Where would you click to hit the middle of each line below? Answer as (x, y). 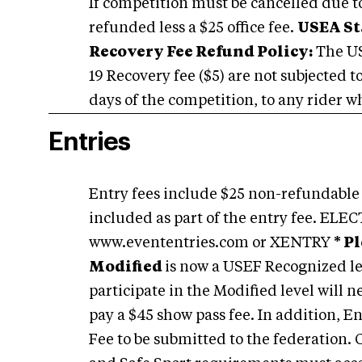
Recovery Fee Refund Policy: (201, 53)
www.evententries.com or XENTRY (211, 243)
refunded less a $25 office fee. (193, 28)
